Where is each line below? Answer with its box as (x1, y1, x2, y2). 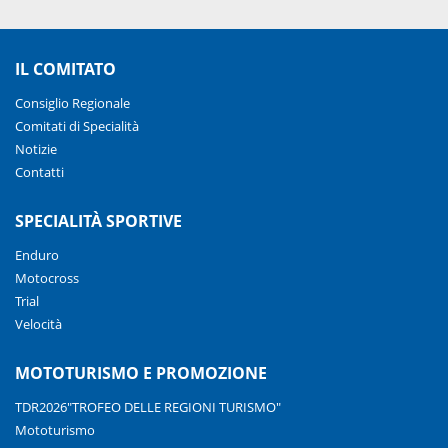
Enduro (15, 246, 59, 265)
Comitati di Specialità (15, 117, 139, 136)
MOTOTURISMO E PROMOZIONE (15, 362, 267, 385)
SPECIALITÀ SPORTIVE (15, 210, 182, 233)
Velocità (15, 315, 62, 334)
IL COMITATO (15, 58, 116, 81)
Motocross (15, 269, 79, 288)
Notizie (15, 140, 57, 159)
